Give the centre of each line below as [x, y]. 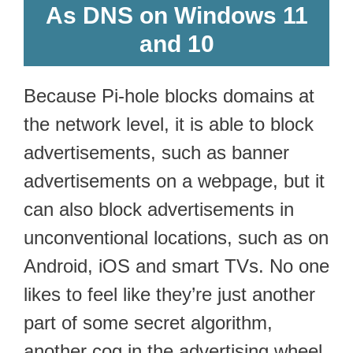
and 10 [176, 43]
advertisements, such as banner [156, 152]
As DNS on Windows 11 [176, 15]
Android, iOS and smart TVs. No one [176, 266]
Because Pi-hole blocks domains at [169, 95]
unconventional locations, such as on [176, 237]
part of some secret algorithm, [148, 322]
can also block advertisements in [159, 209]
